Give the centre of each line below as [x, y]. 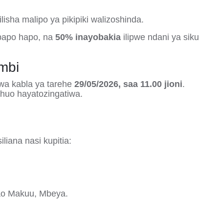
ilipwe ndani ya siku [160, 37]
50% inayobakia [88, 37]
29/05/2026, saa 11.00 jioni [128, 84]
